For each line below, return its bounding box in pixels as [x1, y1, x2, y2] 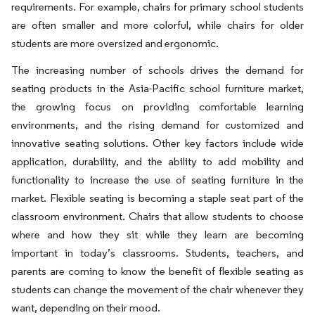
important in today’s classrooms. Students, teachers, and [11, 245, 304, 259]
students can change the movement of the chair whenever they [11, 282, 304, 296]
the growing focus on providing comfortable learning [11, 99, 304, 113]
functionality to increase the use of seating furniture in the [11, 172, 304, 186]
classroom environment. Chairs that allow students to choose [11, 209, 304, 223]
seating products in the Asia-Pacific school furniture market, [11, 81, 304, 95]
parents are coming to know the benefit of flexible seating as [11, 264, 304, 278]
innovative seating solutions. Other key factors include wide [11, 136, 304, 150]
